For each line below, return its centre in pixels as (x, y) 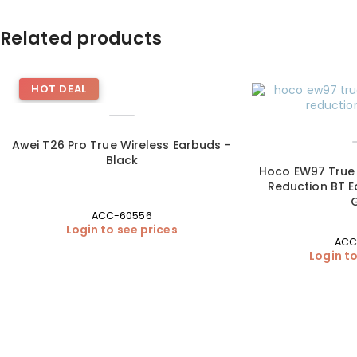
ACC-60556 (122, 216)
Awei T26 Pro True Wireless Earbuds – (122, 145)
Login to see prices (122, 230)
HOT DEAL (59, 89)
